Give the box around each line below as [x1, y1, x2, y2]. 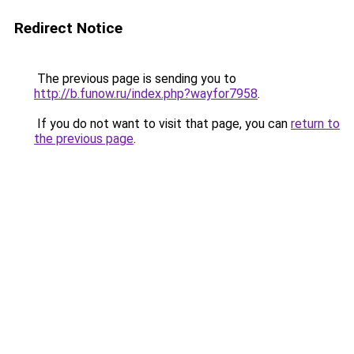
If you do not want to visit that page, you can [34, 116, 291, 131]
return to [291, 116, 340, 131]
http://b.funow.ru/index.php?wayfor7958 [34, 86, 258, 101]
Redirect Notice [14, 19, 122, 37]
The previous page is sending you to [34, 71, 236, 86]
